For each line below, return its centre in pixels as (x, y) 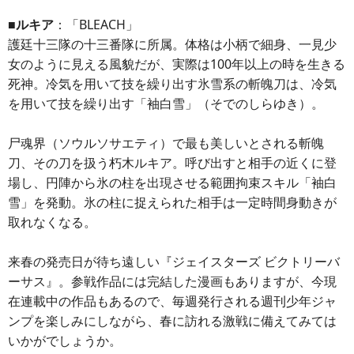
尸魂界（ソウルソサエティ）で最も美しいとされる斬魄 (166, 143)
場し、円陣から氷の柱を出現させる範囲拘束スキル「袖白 (172, 183)
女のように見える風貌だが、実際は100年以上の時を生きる (177, 64)
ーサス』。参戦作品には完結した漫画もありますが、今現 (172, 281)
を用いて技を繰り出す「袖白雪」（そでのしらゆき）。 (166, 104)
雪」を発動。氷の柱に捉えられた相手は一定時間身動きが (172, 202)
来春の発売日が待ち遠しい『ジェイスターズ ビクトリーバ (174, 262)
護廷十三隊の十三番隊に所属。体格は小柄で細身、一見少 (172, 44)
